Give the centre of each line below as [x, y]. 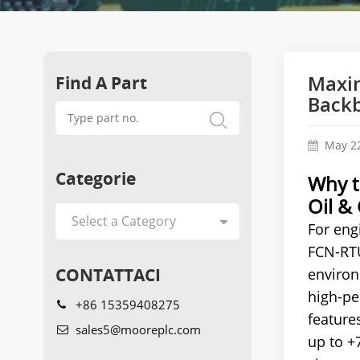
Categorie [95, 178]
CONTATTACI [108, 274]
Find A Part [101, 82]
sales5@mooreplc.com [138, 329]
